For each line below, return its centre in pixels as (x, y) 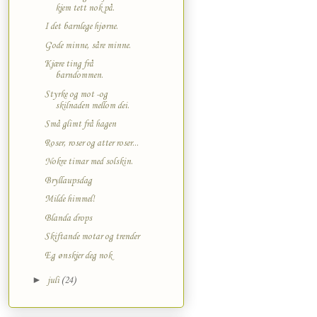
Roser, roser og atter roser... (91, 143)
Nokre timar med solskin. (88, 162)
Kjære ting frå (69, 64)
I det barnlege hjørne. (81, 27)
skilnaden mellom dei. (92, 105)
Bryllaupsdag (68, 180)
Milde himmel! (69, 200)
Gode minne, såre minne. (87, 45)
